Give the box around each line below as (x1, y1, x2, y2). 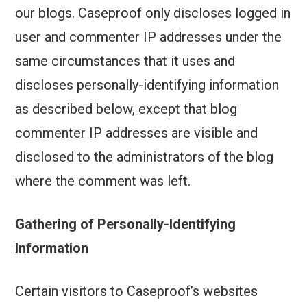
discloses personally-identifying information (15, 77, 280, 94)
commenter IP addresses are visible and (15, 125, 258, 142)
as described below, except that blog (15, 101, 238, 118)
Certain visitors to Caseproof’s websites (15, 283, 258, 300)
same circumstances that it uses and (15, 53, 236, 70)
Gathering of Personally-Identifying (15, 216, 236, 233)
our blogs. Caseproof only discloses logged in (15, 5, 291, 22)
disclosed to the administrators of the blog (15, 149, 274, 166)
